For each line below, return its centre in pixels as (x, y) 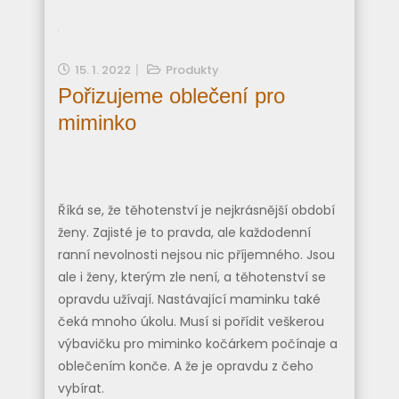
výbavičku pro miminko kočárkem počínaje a (198, 343)
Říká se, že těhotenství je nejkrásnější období (196, 210)
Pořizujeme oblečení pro (171, 96)
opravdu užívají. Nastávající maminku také (189, 299)
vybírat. (81, 388)
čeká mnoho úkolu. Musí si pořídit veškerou (191, 321)
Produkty (192, 70)
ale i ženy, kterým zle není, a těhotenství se (192, 277)
